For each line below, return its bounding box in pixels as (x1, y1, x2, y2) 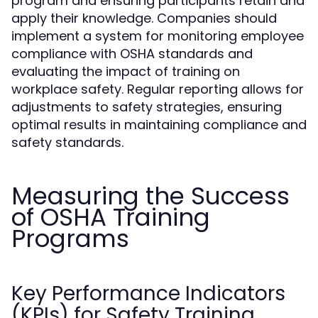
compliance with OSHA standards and (11, 45, 253, 62)
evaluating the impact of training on (11, 62, 240, 80)
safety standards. (11, 133, 124, 151)
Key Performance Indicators (11, 280, 285, 307)
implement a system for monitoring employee (11, 27, 304, 45)
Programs (11, 221, 129, 256)
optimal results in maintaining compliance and (11, 116, 307, 133)
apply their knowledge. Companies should (11, 9, 277, 27)
